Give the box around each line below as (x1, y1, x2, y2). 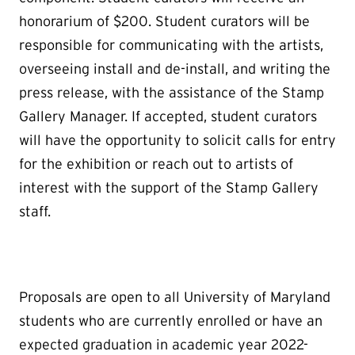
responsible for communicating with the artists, (19, 36, 323, 53)
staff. (19, 203, 51, 219)
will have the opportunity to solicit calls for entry (19, 132, 336, 148)
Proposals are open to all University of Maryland (19, 288, 330, 305)
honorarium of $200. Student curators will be (19, 13, 310, 29)
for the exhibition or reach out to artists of (19, 155, 293, 172)
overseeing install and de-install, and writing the (19, 60, 330, 77)
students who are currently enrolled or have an (19, 312, 323, 329)
